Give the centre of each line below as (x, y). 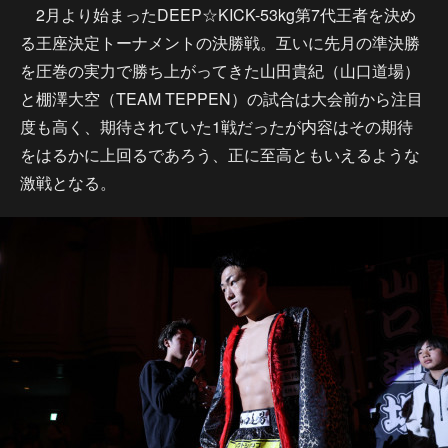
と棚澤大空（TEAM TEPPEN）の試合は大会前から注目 (221, 98)
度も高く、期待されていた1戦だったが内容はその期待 (216, 126)
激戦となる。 (68, 182)
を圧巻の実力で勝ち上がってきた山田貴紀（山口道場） (220, 70)
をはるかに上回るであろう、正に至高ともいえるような (220, 154)
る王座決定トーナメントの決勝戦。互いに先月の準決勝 (220, 42)
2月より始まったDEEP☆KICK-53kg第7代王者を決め (218, 14)
